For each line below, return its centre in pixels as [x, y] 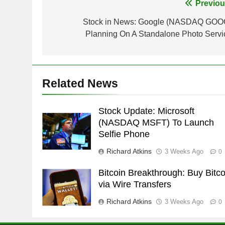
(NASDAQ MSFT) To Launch [156, 122]
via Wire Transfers [135, 184]
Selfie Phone [124, 134]
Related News [80, 83]
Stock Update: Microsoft [147, 111]
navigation [82, 24]
